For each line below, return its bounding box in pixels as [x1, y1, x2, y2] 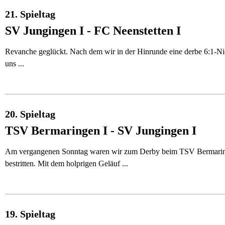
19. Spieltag [5, 208, 55, 219]
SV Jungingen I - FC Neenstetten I [5, 24, 181, 37]
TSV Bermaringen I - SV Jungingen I [5, 124, 196, 137]
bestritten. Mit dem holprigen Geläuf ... [5, 159, 128, 168]
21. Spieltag [5, 9, 55, 20]
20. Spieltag [5, 108, 55, 120]
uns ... [5, 59, 24, 68]
